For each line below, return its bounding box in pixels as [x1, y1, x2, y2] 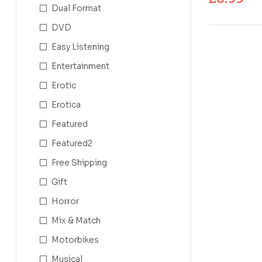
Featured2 [51, 137, 92, 149]
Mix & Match [51, 215, 101, 226]
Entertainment [51, 60, 109, 71]
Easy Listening [51, 41, 109, 52]
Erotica [51, 99, 81, 110]
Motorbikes [51, 234, 99, 245]
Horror [51, 195, 79, 206]
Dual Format [51, 2, 101, 13]
